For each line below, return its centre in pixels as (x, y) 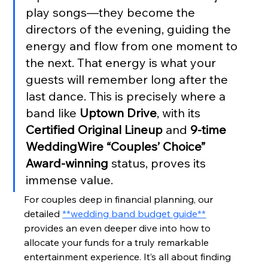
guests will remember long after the (129, 79)
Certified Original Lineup (95, 129)
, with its (180, 112)
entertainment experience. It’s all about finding (129, 256)
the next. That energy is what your (123, 62)
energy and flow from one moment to (133, 45)
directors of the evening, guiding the (130, 29)
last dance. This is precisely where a (127, 96)
